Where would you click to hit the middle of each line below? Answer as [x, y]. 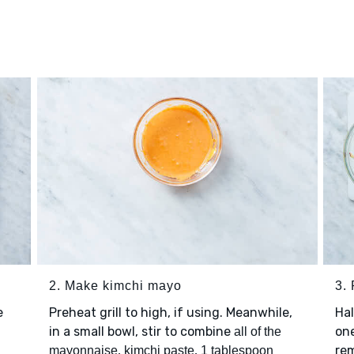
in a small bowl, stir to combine [141, 332]
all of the [257, 332]
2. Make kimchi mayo [115, 286]
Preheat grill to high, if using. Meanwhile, [170, 313]
